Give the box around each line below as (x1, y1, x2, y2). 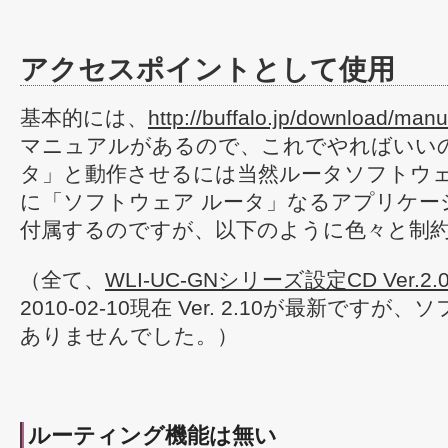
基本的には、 (20, 106, 148, 129)
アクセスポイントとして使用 (20, 54, 395, 85)
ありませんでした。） (20, 324, 238, 347)
